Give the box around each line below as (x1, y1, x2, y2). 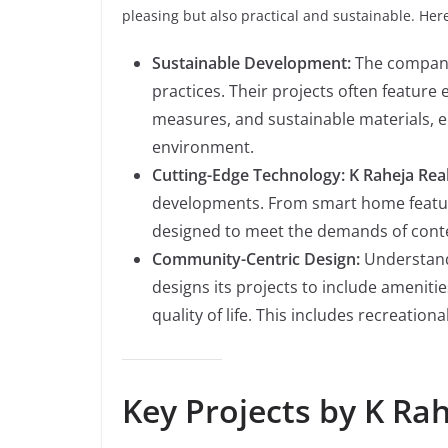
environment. (152, 136, 254, 158)
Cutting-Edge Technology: (152, 164, 345, 186)
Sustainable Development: (152, 52, 351, 74)
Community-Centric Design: (152, 248, 360, 270)
